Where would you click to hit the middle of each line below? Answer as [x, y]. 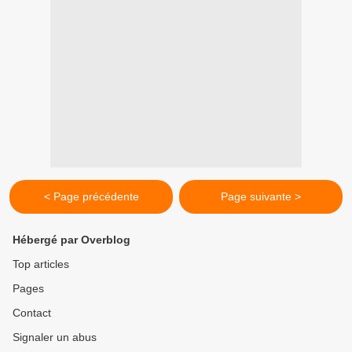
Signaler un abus [55, 337]
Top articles [41, 264]
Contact [32, 313]
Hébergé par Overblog [71, 240]
